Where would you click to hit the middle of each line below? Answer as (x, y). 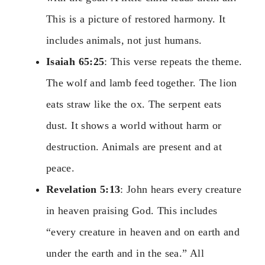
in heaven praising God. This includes (132, 210)
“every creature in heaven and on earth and (143, 232)
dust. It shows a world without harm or (134, 125)
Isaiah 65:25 (75, 61)
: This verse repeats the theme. (173, 61)
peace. (61, 168)
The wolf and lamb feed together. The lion (142, 83)
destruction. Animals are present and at (134, 146)
